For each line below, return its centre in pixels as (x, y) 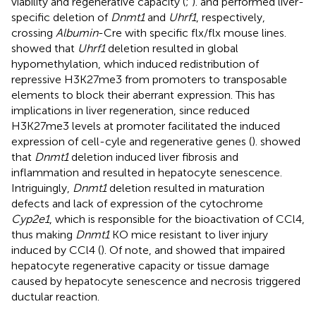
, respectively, (231, 17)
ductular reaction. (55, 296)
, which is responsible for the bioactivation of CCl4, (177, 219)
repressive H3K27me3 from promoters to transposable (149, 79)
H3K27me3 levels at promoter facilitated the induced (146, 126)
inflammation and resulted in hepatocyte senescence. (147, 172)
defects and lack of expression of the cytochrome (137, 203)
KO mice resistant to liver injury (189, 234)
